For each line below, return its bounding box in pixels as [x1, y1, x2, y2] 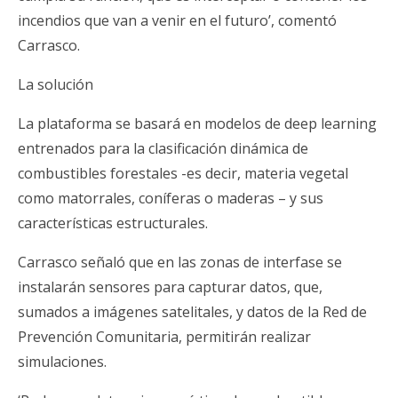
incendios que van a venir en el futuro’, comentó [18, 10, 337, 30]
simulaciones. [18, 351, 107, 371]
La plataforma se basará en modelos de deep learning [18, 113, 377, 133]
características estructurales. [18, 212, 208, 233]
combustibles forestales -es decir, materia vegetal [18, 163, 348, 183]
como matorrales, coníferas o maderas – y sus [18, 187, 323, 208]
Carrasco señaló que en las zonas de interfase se [18, 251, 342, 272]
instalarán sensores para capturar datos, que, [18, 276, 322, 297]
